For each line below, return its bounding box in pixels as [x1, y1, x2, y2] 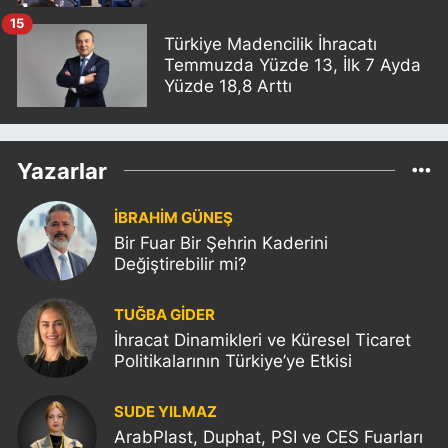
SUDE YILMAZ [114, 402, 217, 421]
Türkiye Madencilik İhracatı [164, 33, 377, 54]
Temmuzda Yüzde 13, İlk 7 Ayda [164, 54, 421, 75]
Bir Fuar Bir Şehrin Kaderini [114, 232, 328, 253]
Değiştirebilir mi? [114, 253, 247, 274]
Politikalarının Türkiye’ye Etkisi [114, 350, 352, 371]
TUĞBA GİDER [114, 305, 215, 324]
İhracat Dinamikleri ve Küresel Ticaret [114, 329, 411, 350]
